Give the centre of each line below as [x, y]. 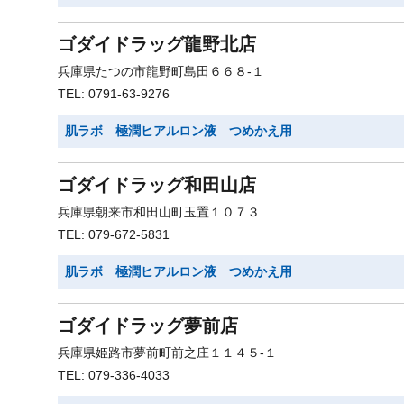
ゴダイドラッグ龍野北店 [157, 44]
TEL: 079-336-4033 [114, 375]
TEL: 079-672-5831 [114, 234]
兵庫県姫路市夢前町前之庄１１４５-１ [167, 353]
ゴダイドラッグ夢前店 [148, 326]
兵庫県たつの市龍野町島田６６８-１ [161, 71]
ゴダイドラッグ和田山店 [157, 185]
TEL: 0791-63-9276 [114, 94]
